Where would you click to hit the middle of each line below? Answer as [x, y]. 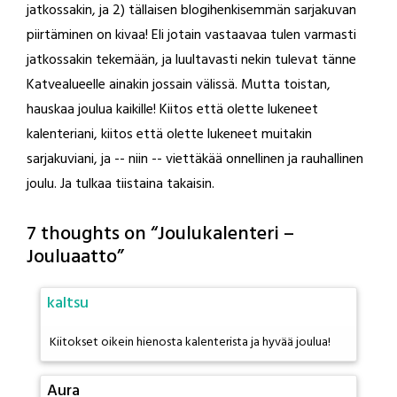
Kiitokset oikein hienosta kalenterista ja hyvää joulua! [190, 343]
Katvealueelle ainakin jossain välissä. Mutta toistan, [179, 85]
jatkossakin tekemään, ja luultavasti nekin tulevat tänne [191, 60]
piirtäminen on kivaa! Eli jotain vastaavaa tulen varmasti [191, 35]
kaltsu [68, 304]
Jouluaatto [72, 257]
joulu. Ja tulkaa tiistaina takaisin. [121, 184]
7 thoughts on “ [92, 234]
